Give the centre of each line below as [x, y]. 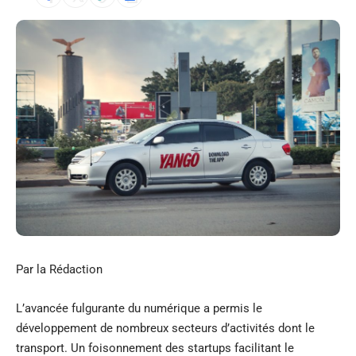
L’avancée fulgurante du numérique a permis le [139, 308]
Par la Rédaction [59, 269]
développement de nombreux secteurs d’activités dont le [165, 328]
